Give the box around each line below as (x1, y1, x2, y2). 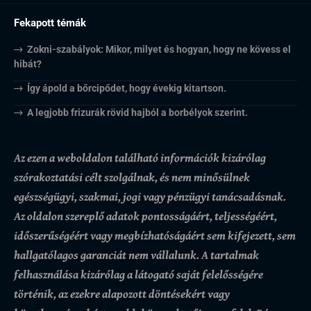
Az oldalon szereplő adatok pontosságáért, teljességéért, (14, 207, 277, 225)
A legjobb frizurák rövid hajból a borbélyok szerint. (26, 107, 248, 119)
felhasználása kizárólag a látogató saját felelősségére (14, 265, 263, 283)
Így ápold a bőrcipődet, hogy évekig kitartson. (26, 83, 226, 94)
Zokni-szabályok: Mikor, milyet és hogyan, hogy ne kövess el (26, 44, 291, 56)
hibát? (14, 58, 42, 70)
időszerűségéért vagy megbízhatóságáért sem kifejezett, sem (14, 226, 296, 244)
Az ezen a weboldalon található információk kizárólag (14, 149, 266, 167)
